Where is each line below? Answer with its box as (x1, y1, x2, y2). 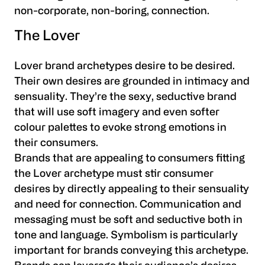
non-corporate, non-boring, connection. (14, 6, 209, 17)
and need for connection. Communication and (14, 200, 241, 211)
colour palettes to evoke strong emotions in (14, 123, 227, 134)
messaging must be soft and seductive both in (14, 215, 243, 226)
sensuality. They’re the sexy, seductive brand (14, 92, 237, 103)
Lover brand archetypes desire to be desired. (14, 62, 235, 72)
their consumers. (14, 138, 98, 149)
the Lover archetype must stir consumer (14, 169, 214, 180)
